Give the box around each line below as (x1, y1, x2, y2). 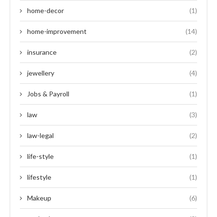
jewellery (27, 69, 54, 77)
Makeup (27, 194, 51, 202)
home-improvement (27, 27, 87, 36)
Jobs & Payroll (27, 90, 69, 98)
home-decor (27, 6, 64, 15)
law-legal (27, 131, 54, 140)
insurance (27, 48, 57, 57)
